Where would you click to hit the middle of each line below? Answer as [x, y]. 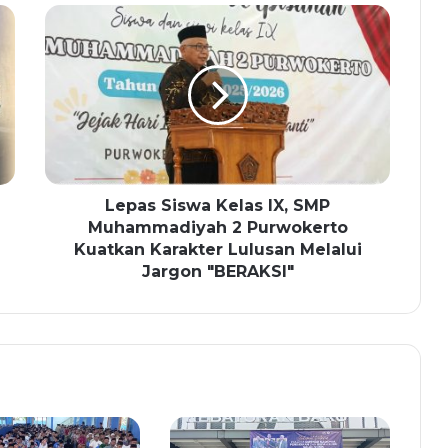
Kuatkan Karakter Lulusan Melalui [217, 250]
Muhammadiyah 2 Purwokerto [217, 228]
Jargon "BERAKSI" [217, 272]
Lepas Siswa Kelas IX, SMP [217, 206]
